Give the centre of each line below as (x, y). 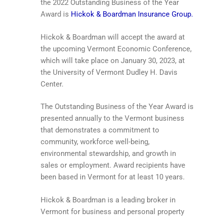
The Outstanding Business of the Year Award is (117, 107)
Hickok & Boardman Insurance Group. (132, 14)
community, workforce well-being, (95, 142)
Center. (52, 84)
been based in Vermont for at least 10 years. (113, 177)
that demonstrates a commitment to (100, 130)
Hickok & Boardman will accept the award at (113, 37)
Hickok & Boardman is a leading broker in (108, 200)
